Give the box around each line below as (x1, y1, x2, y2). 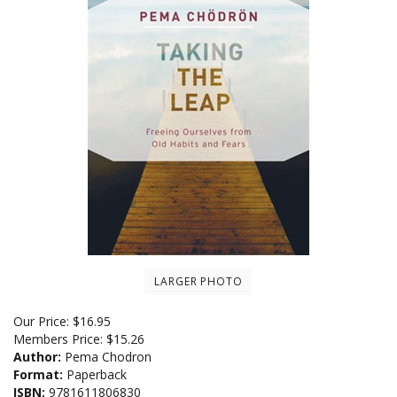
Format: (13, 365, 63, 383)
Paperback (63, 365, 127, 383)
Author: (13, 347, 61, 365)
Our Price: (13, 312, 69, 330)
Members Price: (13, 330, 106, 347)
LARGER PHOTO (153, 273, 244, 289)
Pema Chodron (61, 347, 152, 365)
